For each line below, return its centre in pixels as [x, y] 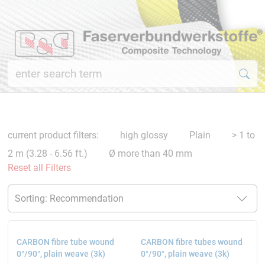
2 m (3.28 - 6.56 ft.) [47, 154]
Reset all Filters [39, 168]
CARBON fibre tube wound [65, 242]
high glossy [143, 135]
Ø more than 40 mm [149, 154]
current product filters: [55, 135]
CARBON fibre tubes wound [191, 242]
